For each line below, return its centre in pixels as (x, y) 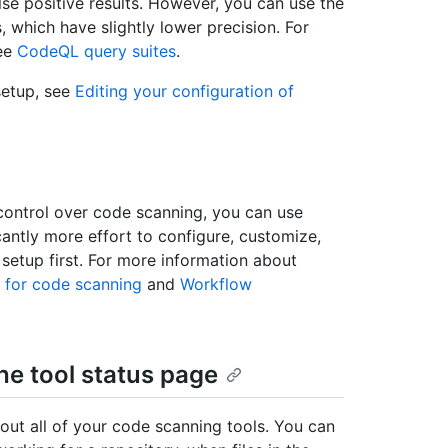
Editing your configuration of (184, 91)
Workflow (216, 284)
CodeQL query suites (96, 51)
